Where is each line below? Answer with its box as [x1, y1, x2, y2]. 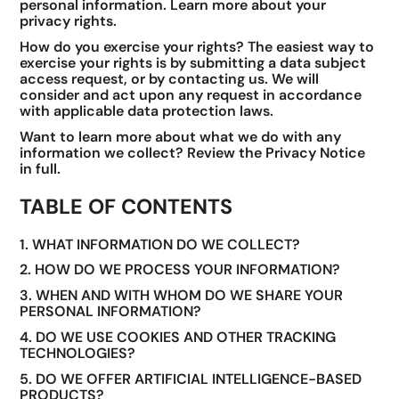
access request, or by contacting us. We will [20, 69, 320, 89]
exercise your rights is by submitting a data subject [20, 53, 367, 73]
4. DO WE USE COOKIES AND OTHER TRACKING [20, 327, 337, 346]
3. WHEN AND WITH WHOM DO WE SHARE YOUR [20, 286, 344, 305]
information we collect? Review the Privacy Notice [20, 142, 366, 162]
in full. [20, 159, 61, 178]
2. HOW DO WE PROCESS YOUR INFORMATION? [20, 260, 341, 280]
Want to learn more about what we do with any [20, 126, 342, 146]
